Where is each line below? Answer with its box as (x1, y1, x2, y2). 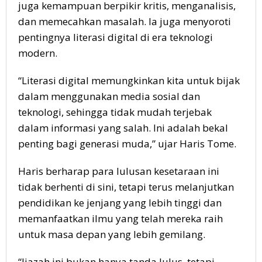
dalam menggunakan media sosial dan (18, 89, 200, 104)
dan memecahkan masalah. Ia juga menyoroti (18, 15, 231, 29)
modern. (18, 46, 57, 60)
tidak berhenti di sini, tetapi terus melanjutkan (18, 180, 234, 194)
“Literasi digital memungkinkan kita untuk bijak (18, 74, 240, 88)
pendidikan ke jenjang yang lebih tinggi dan (18, 196, 222, 210)
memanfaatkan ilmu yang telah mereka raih (18, 212, 223, 226)
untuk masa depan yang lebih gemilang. (18, 227, 205, 242)
